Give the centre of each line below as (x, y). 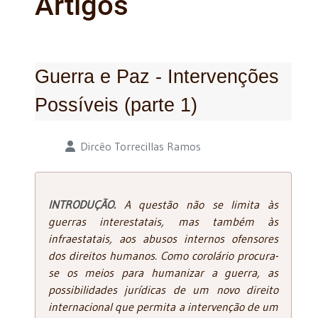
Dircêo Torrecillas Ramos (141, 146)
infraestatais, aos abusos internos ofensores (163, 238)
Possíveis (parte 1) (116, 104)
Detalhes (56, 145)
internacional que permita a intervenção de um (163, 306)
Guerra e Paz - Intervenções (157, 76)
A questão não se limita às (197, 204)
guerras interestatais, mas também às (163, 221)
